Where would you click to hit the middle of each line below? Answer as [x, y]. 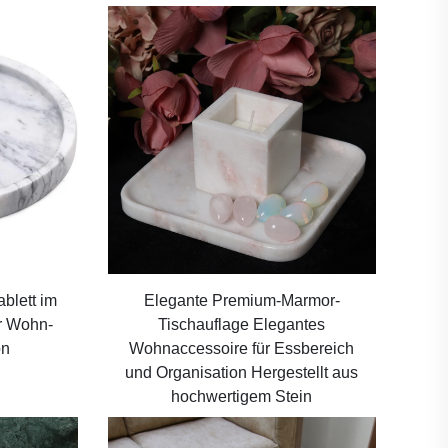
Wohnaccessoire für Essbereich [242, 348]
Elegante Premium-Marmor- [241, 300]
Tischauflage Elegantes [242, 324]
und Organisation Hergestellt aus [242, 372]
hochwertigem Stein [242, 396]
